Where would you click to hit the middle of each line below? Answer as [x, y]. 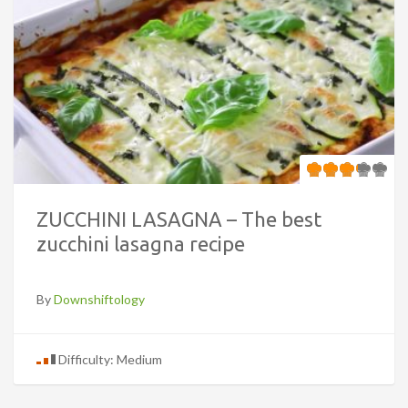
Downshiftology [99, 299]
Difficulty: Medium [109, 359]
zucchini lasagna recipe [141, 243]
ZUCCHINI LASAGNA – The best [179, 219]
